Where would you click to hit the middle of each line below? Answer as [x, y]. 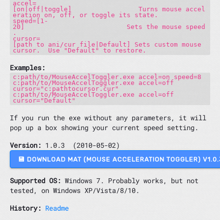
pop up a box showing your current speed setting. [104, 128]
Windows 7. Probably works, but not [130, 181]
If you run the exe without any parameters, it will [108, 118]
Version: [26, 145]
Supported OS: [35, 181]
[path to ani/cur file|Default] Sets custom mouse [109, 44]
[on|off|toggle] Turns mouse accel [109, 9]
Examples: [27, 67]
